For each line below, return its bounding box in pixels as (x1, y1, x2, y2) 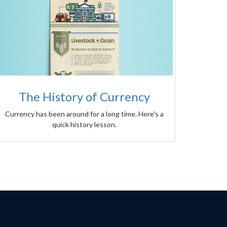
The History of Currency (18, 89, 150, 104)
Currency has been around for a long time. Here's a (5, 109, 164, 119)
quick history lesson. (52, 120, 117, 129)
